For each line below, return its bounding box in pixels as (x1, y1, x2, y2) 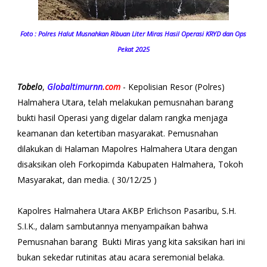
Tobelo (17, 80, 42, 92)
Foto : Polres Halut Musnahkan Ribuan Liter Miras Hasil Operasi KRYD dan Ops (20, 29, 247, 38)
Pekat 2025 (117, 44, 150, 54)
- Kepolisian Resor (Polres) (120, 80, 225, 92)
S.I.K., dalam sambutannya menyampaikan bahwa (17, 220, 208, 232)
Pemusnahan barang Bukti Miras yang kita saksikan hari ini (17, 235, 247, 247)
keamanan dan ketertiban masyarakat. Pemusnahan (17, 127, 218, 139)
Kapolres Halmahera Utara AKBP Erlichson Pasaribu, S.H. (17, 204, 236, 216)
